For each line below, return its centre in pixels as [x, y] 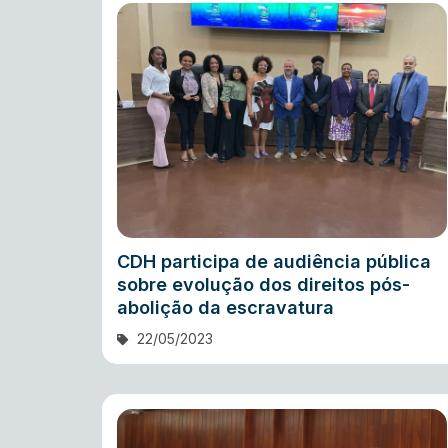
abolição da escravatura [225, 308]
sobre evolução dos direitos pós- [263, 285]
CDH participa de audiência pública [274, 262]
